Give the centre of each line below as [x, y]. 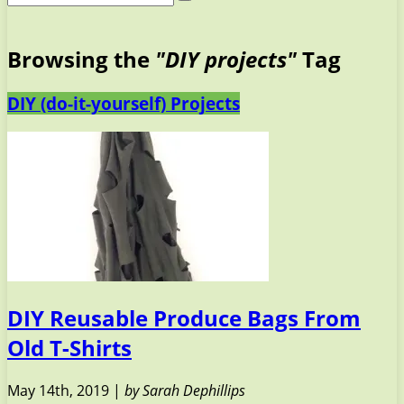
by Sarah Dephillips [185, 391]
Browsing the [81, 59]
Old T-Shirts [69, 348]
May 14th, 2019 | [66, 391]
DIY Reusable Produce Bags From [184, 318]
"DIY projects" [226, 59]
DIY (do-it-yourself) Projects [124, 103]
